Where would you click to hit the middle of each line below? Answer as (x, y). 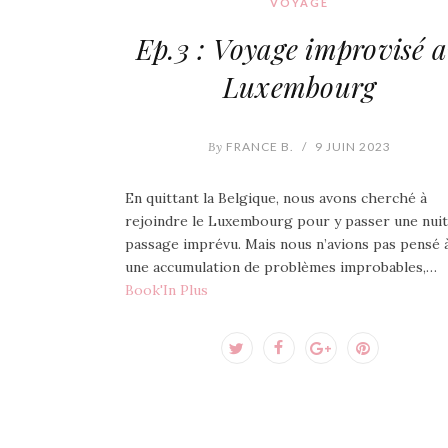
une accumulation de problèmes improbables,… (280, 266)
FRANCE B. (258, 146)
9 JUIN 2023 (353, 146)
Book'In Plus (166, 289)
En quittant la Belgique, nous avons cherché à (275, 197)
